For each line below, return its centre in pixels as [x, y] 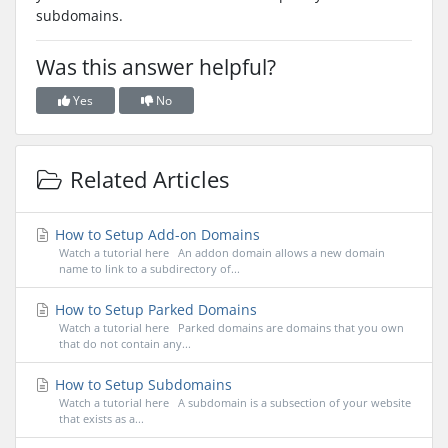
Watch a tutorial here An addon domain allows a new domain [221, 252]
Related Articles [146, 179]
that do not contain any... [124, 343]
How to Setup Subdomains [141, 384]
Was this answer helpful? [156, 67]
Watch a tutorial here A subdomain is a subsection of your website [234, 402]
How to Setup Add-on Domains [155, 234]
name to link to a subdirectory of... [149, 268]
